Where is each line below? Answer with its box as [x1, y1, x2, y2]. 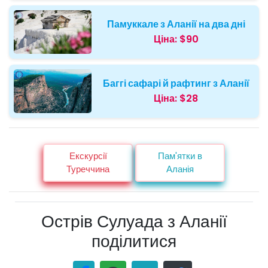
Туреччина [66, 162, 109, 175]
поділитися [92, 229, 176, 253]
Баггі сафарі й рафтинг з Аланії [102, 77, 249, 91]
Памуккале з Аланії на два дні [106, 17, 245, 32]
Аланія [166, 162, 194, 175]
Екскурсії [69, 149, 107, 162]
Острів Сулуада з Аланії [41, 209, 227, 233]
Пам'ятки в [158, 149, 202, 162]
